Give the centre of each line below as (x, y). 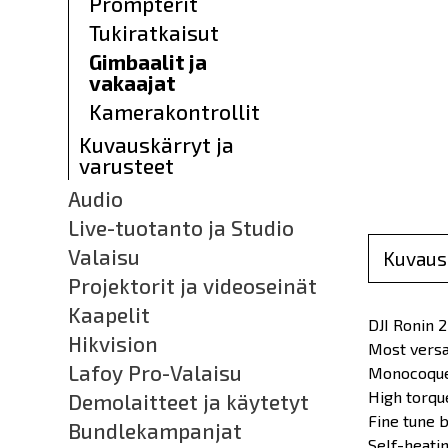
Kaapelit (109, 314)
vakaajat (132, 82)
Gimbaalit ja (148, 61)
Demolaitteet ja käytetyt (188, 401)
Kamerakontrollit (174, 111)
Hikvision (113, 343)
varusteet (126, 165)
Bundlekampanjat (155, 430)
